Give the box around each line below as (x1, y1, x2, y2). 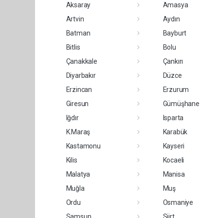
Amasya (163, 1, 188, 9)
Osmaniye (163, 199, 193, 207)
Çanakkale (66, 57, 97, 66)
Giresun (66, 100, 89, 108)
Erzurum (163, 86, 189, 94)
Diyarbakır (66, 72, 96, 80)
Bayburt (163, 29, 187, 37)
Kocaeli (163, 156, 184, 164)
